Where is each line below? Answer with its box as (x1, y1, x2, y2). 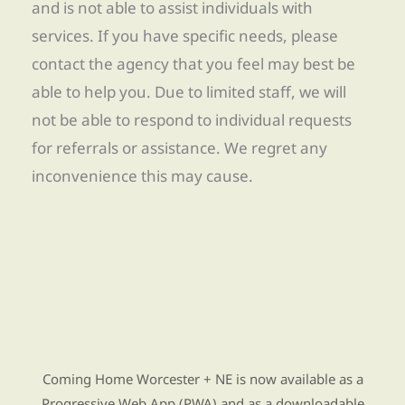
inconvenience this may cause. (32, 165, 253, 186)
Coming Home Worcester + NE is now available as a (42, 370, 363, 389)
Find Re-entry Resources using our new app (67, 345, 338, 364)
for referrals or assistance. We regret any (32, 137, 327, 158)
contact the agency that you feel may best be (32, 52, 355, 74)
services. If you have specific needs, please (32, 24, 338, 46)
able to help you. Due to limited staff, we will (32, 80, 346, 102)
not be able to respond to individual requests (32, 108, 352, 130)
